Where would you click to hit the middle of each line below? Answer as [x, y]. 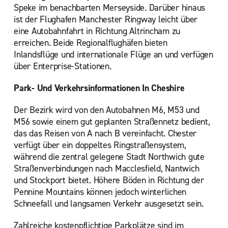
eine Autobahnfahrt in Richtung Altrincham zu [97, 31]
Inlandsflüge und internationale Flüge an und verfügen [113, 54]
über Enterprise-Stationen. [63, 66]
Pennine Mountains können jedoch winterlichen [100, 192]
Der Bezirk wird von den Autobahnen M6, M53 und [107, 110]
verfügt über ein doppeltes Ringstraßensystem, [100, 145]
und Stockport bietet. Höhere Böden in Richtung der [109, 180]
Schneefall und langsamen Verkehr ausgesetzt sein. [109, 204]
